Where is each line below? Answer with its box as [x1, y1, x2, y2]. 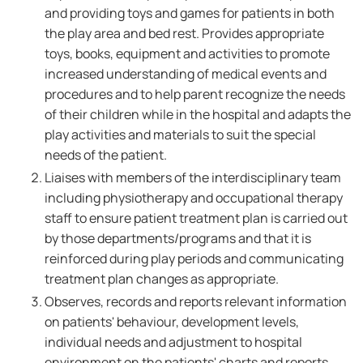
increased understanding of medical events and [45, 65, 327, 83]
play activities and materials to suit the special [45, 126, 316, 143]
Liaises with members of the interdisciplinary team [45, 169, 341, 186]
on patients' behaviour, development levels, [45, 313, 299, 331]
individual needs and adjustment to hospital [45, 333, 302, 351]
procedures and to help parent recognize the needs [45, 85, 345, 103]
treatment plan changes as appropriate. [45, 270, 279, 288]
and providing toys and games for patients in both [45, 4, 335, 22]
